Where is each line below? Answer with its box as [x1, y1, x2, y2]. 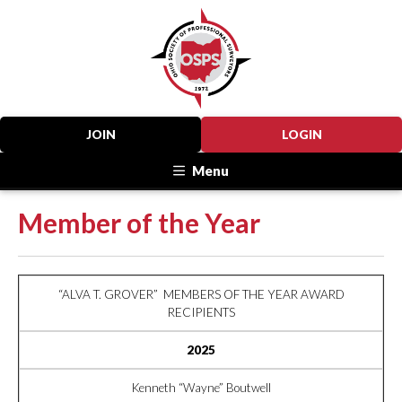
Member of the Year [18, 205, 260, 239]
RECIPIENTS [167, 304, 235, 319]
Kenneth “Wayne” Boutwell [131, 380, 271, 395]
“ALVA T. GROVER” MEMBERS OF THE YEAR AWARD [57, 286, 345, 301]
